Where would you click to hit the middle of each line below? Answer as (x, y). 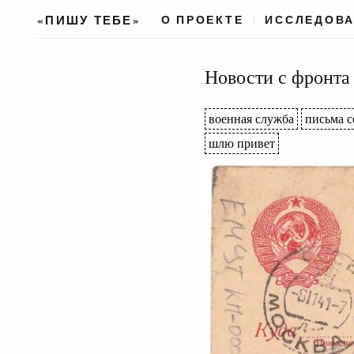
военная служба (251, 119)
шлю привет (241, 143)
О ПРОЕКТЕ (202, 20)
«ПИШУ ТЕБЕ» (89, 19)
